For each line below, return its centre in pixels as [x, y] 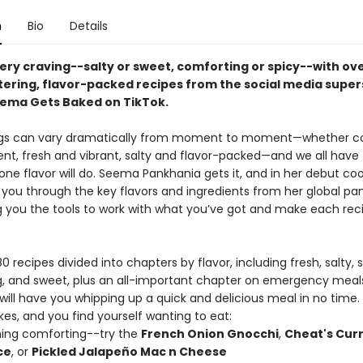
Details [88, 26]
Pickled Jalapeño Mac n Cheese [129, 352]
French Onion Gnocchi [209, 334]
